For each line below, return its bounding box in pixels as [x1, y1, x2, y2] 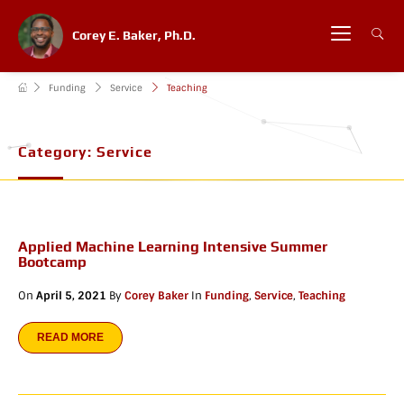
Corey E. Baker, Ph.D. [72, 28, 196, 42]
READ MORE [37, 331, 104, 344]
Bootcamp [18, 253, 87, 271]
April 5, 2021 [36, 289, 106, 304]
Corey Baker [124, 289, 188, 304]
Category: [18, 143, 96, 161]
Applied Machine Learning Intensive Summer [18, 238, 327, 256]
